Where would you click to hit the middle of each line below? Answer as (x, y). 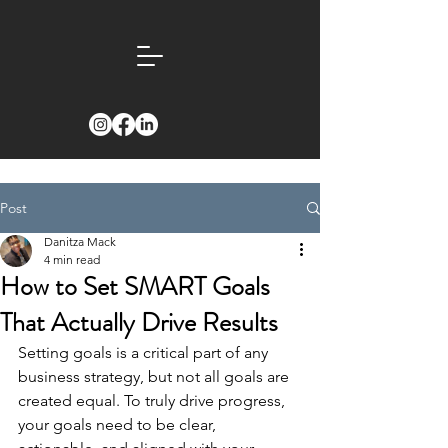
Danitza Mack (80, 241)
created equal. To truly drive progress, (153, 400)
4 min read (72, 259)
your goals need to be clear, (119, 424)
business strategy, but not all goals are (155, 376)
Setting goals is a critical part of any (145, 352)
